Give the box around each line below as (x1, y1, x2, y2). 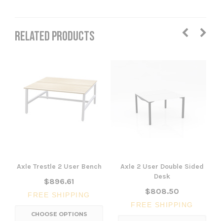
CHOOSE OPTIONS (31, 211, 87, 218)
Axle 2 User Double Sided (120, 162, 204, 171)
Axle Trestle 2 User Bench (16, 162, 102, 171)
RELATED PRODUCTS (15, 29, 94, 45)
